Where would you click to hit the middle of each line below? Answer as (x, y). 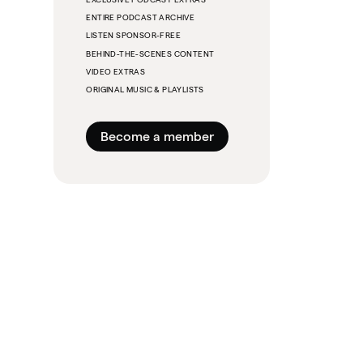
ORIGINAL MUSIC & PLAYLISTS (145, 90)
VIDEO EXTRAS (116, 72)
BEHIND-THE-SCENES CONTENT (150, 53)
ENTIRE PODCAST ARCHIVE (141, 17)
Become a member (158, 136)
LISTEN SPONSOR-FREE (133, 36)
